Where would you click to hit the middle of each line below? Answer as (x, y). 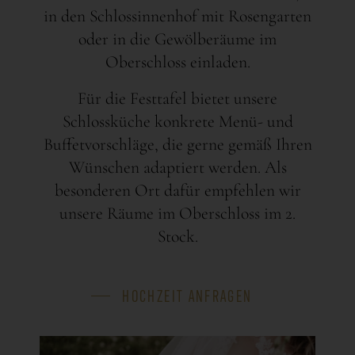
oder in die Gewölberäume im (177, 39)
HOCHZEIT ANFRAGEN (187, 294)
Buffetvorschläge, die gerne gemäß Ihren (177, 144)
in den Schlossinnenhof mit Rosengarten (177, 16)
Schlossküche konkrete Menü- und (177, 121)
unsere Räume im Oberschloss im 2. (177, 213)
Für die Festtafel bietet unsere (177, 98)
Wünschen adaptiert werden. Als (177, 167)
